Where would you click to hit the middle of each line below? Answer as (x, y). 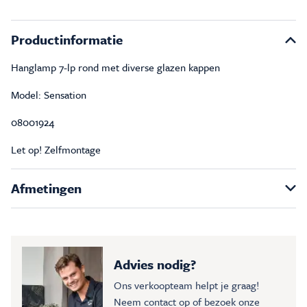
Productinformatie (67, 39)
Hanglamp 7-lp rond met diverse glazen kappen (115, 67)
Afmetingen (46, 188)
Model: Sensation (49, 94)
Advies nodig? (155, 264)
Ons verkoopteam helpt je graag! (186, 285)
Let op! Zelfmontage (56, 149)
